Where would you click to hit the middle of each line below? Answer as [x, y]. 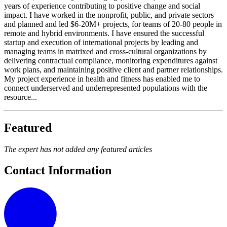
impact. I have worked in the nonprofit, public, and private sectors [109, 15]
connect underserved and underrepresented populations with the [106, 88]
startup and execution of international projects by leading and [101, 42]
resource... [21, 97]
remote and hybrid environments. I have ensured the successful [104, 33]
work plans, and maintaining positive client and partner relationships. [113, 69]
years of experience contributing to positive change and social [102, 6]
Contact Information [58, 171]
